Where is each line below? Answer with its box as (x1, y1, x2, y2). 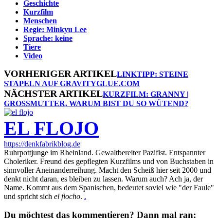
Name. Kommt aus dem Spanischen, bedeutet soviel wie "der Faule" (4, 183, 214, 192)
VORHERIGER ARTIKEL (4, 68, 117, 79)
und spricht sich (4, 192, 54, 200)
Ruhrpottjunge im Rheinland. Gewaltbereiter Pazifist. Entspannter (4, 148, 205, 157)
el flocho (54, 192, 80, 200)
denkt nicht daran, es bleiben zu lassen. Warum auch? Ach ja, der (4, 174, 203, 183)
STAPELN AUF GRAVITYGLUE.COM (4, 79, 140, 88)
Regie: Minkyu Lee (23, 25, 87, 34)
